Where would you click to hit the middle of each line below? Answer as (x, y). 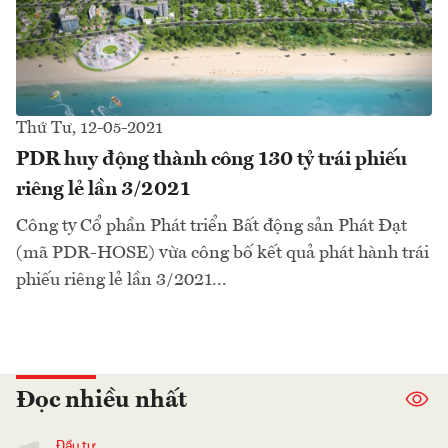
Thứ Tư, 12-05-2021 (89, 128)
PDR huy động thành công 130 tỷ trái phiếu (211, 159)
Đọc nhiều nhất (101, 400)
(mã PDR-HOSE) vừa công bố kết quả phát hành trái (222, 252)
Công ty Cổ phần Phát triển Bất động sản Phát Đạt (211, 225)
